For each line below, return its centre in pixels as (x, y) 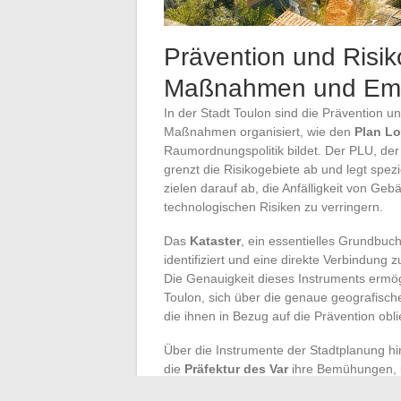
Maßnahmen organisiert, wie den (259, 131)
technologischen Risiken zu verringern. (273, 206)
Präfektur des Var (236, 368)
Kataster (215, 240)
